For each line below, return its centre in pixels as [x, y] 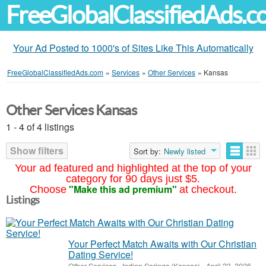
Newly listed [185, 151]
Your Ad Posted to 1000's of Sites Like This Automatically [133, 48]
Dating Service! [101, 254]
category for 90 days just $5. [133, 179]
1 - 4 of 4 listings [40, 127]
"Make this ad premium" [123, 189]
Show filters [37, 151]
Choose [48, 189]
